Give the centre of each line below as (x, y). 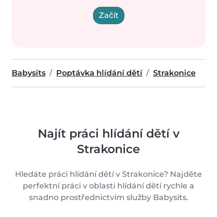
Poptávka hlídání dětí (99, 73)
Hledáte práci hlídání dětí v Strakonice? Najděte (108, 174)
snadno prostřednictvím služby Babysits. (108, 197)
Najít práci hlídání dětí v (108, 133)
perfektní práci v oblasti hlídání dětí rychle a (108, 186)
